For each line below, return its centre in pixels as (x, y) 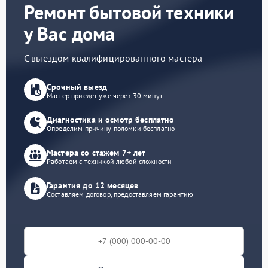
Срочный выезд (77, 86)
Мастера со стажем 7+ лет (96, 152)
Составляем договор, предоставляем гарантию (120, 194)
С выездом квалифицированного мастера (113, 58)
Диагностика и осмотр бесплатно (111, 119)
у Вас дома (70, 33)
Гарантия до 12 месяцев (93, 185)
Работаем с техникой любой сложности (109, 161)
